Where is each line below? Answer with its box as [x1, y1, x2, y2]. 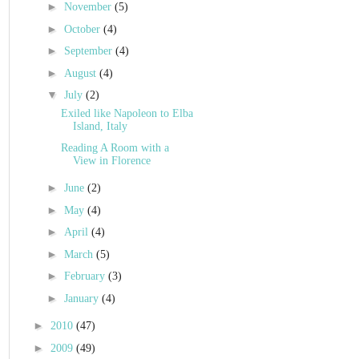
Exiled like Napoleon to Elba [60, 107, 193, 120]
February [63, 270, 108, 283]
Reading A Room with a [60, 141, 169, 154]
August [63, 67, 99, 79]
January [63, 292, 102, 305]
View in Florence [72, 154, 151, 167]
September [63, 45, 115, 58]
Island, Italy [72, 120, 127, 133]
